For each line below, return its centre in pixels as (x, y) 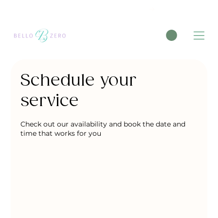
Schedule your (79, 81)
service (50, 101)
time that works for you (61, 133)
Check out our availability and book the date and (103, 124)
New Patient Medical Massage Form (70, 9)
